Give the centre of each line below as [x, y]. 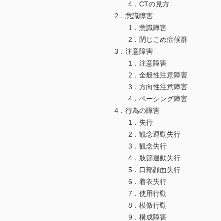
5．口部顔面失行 [147, 170]
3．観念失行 [141, 146]
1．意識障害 [141, 28]
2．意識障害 [134, 16]
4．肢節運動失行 [147, 158]
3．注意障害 [134, 52]
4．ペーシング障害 [151, 99]
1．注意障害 [141, 63]
